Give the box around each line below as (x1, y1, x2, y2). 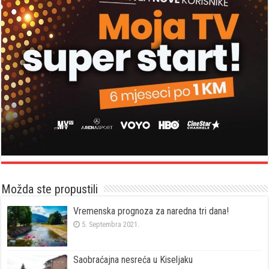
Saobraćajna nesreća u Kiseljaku (73, 254, 193, 266)
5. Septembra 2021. (82, 220, 140, 229)
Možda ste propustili (1, 182, 98, 197)
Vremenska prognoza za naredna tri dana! (73, 205, 229, 217)
